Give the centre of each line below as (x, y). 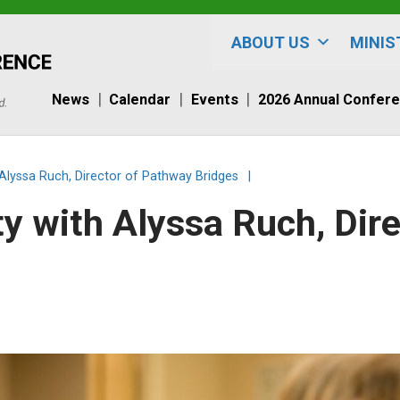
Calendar (140, 99)
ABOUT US (270, 42)
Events (214, 99)
